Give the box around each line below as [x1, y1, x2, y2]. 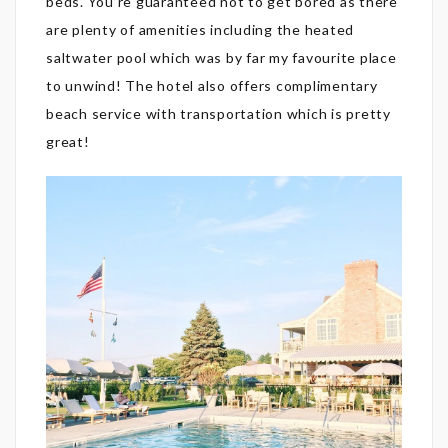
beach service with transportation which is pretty [46, 104, 391, 122]
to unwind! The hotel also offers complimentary [46, 76, 378, 94]
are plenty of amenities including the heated [46, 20, 354, 38]
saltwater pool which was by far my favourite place [46, 48, 397, 66]
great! [46, 132, 90, 150]
